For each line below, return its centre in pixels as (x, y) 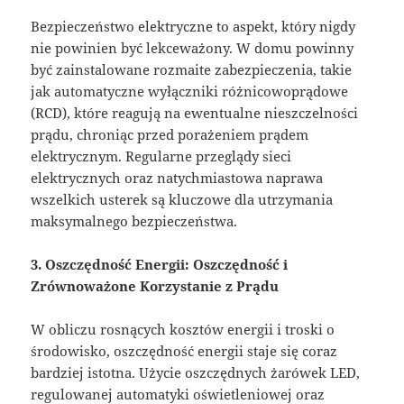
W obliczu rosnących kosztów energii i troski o (183, 329)
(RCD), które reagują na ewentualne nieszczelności (195, 112)
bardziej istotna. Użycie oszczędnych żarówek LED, (196, 372)
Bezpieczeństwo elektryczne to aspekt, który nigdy (193, 26)
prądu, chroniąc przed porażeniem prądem (170, 134)
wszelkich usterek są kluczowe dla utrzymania (182, 199)
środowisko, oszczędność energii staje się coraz (184, 350)
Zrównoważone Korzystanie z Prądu (155, 285)
